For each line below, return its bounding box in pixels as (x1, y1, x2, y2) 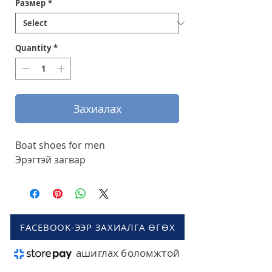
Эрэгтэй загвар (15, 152, 88, 166)
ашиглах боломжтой (76, 245, 180, 260)
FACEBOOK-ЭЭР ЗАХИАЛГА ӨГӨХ (19, 220, 175, 233)
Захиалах (73, 101, 121, 116)
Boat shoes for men (15, 138, 107, 152)
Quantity (15, 42, 51, 53)
